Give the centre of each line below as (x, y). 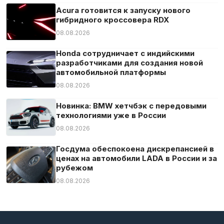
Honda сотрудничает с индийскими (125, 53)
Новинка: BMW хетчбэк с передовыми (131, 105)
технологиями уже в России (111, 115)
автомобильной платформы (111, 72)
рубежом (74, 167)
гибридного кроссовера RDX (112, 19)
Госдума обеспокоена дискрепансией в (135, 148)
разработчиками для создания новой (129, 62)
